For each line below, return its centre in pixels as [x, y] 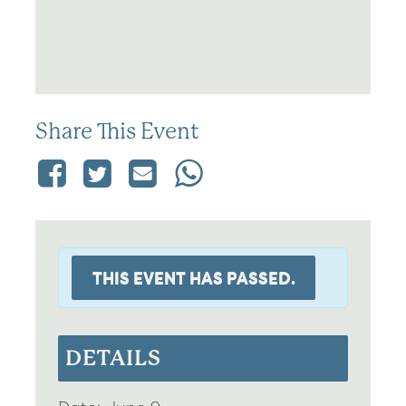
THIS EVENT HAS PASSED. [193, 277]
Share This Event [117, 131]
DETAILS [113, 358]
